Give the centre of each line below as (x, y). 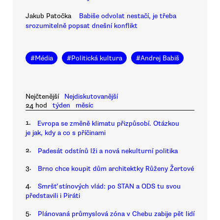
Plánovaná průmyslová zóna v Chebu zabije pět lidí (116, 214)
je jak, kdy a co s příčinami (66, 133)
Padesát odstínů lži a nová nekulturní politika (108, 151)
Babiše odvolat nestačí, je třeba (128, 16)
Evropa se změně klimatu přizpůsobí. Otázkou (108, 124)
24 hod (36, 106)
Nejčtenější (42, 97)
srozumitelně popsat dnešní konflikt (82, 26)
